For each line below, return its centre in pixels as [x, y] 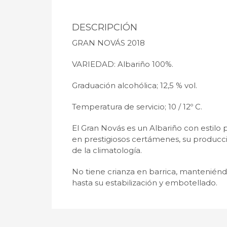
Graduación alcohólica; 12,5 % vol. [135, 86]
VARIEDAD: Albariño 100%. [123, 64]
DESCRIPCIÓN [105, 28]
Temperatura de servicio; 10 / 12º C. [137, 107]
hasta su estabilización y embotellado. [145, 183]
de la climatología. [107, 150]
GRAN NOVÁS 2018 [108, 43]
